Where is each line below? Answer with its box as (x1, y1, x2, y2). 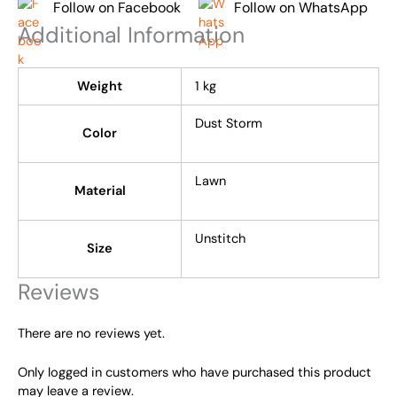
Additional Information (18, 19, 245, 50)
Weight (77, 77, 122, 95)
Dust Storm (194, 114, 262, 132)
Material (74, 182, 126, 199)
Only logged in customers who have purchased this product (18, 364, 371, 382)
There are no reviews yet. (18, 324, 165, 342)
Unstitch (194, 230, 245, 247)
